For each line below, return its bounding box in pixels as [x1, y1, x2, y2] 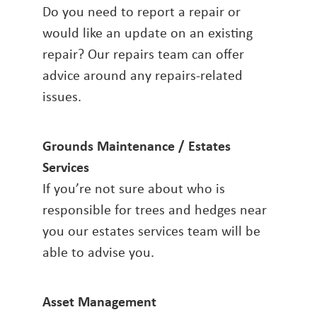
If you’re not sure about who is [42, 178, 225, 198]
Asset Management [42, 292, 156, 311]
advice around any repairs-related [42, 65, 243, 85]
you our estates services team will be [42, 221, 260, 241]
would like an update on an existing [42, 23, 253, 42]
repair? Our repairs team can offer [42, 44, 244, 64]
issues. [42, 86, 81, 106]
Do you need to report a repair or [42, 1, 241, 21]
